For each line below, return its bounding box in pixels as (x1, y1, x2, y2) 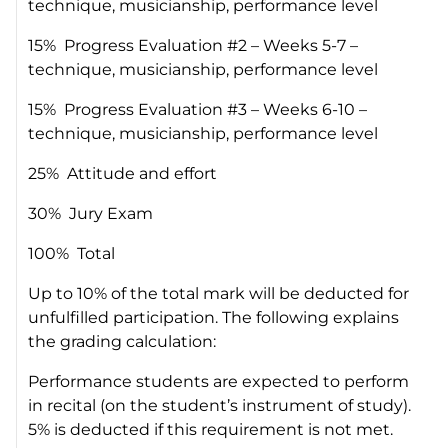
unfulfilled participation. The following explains (28, 307, 400, 327)
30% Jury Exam (28, 203, 154, 223)
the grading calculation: (28, 331, 217, 351)
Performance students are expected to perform (28, 371, 410, 391)
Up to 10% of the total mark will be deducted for (28, 283, 410, 303)
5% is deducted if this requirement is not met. (28, 419, 394, 439)
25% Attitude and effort (28, 163, 218, 183)
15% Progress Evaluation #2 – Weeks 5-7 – (28, 35, 359, 55)
